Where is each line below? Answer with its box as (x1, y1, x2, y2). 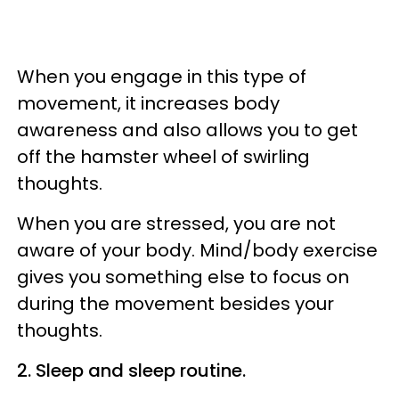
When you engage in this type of (17, 63, 306, 89)
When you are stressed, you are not (17, 210, 336, 236)
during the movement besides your (17, 290, 334, 316)
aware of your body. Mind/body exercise (17, 237, 378, 263)
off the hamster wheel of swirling (17, 143, 310, 169)
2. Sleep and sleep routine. (17, 357, 246, 383)
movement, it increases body (17, 90, 280, 116)
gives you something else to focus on (17, 264, 349, 289)
